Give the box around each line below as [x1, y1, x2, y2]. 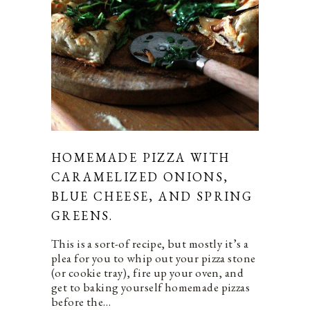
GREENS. [51, 207, 113, 224]
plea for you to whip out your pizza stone [51, 250, 256, 266]
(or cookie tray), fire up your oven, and [51, 264, 244, 280]
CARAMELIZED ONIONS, [51, 168, 229, 185]
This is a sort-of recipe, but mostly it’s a [51, 235, 249, 251]
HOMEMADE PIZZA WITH [51, 149, 230, 165]
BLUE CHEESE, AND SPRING [51, 188, 253, 204]
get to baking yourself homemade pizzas [51, 279, 250, 295]
